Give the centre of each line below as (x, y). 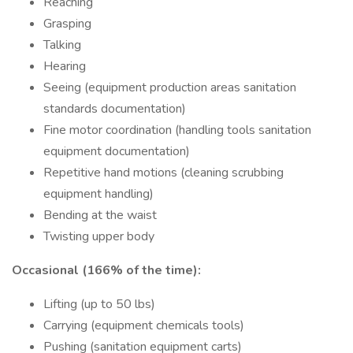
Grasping (67, 24)
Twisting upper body (99, 236)
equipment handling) (98, 194)
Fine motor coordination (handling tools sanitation (177, 130)
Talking (62, 45)
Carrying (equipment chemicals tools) (144, 325)
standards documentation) (115, 109)
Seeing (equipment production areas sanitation (170, 87)
